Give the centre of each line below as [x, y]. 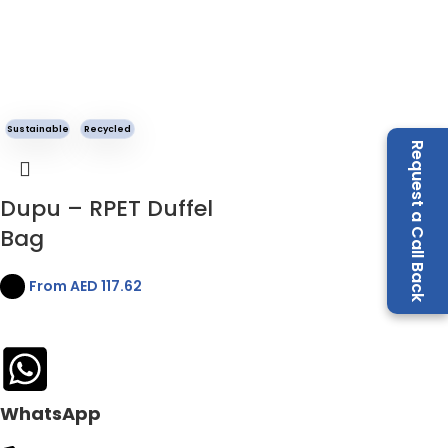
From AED [63, 285]
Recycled [107, 128]
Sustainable [37, 128]
